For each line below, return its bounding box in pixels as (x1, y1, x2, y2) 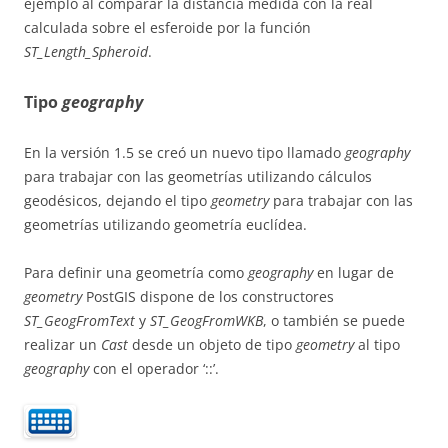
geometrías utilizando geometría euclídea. (24, 214, 307, 234)
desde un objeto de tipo (128, 334, 296, 354)
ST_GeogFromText (24, 310, 135, 330)
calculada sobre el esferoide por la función (24, 17, 311, 37)
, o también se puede (263, 310, 405, 330)
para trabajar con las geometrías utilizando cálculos (24, 166, 372, 186)
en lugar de (313, 262, 394, 282)
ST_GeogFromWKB (150, 310, 263, 330)
